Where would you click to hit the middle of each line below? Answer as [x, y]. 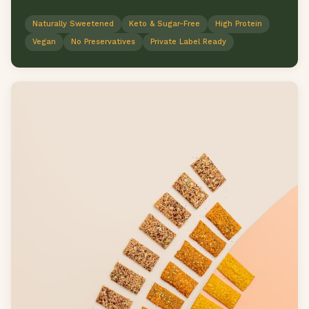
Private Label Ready [188, 41]
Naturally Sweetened [73, 23]
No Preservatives [103, 41]
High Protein [239, 23]
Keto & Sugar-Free [165, 23]
